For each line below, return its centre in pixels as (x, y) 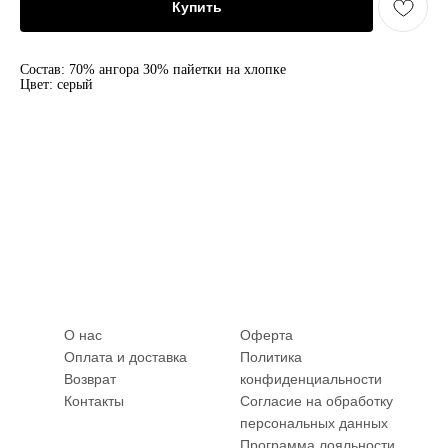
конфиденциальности (311, 379)
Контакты (94, 401)
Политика (271, 357)
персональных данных (314, 423)
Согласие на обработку (316, 401)
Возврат (90, 379)
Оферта (266, 335)
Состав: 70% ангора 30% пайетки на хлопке (153, 69)
